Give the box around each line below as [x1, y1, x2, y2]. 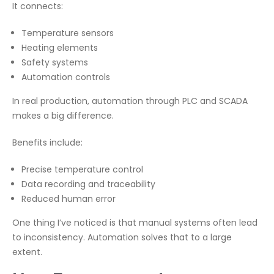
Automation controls [21, 71, 110, 83]
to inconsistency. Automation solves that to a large [12, 231, 232, 243]
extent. [12, 246, 42, 258]
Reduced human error [21, 193, 116, 205]
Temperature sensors [21, 27, 114, 39]
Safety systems [21, 56, 88, 68]
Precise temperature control [21, 163, 143, 176]
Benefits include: [12, 136, 83, 149]
